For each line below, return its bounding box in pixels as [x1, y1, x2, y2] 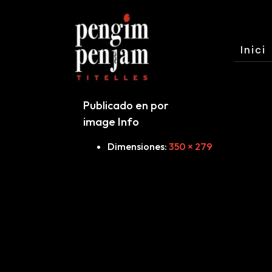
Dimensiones [107, 140, 165, 153]
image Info [83, 114, 139, 129]
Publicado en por [83, 98, 169, 113]
